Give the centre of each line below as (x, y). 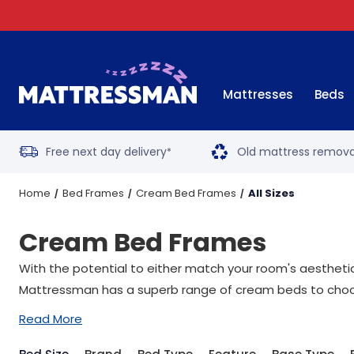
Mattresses (258, 94)
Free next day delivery (106, 152)
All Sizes (271, 193)
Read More (51, 319)
